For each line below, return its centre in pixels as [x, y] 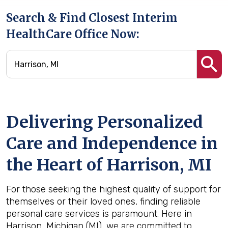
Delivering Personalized [105, 122]
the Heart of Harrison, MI [109, 165]
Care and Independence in [112, 144]
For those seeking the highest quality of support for [113, 189]
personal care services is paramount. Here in [99, 214]
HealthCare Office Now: [73, 34]
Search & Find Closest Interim [92, 18]
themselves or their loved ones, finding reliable [103, 202]
